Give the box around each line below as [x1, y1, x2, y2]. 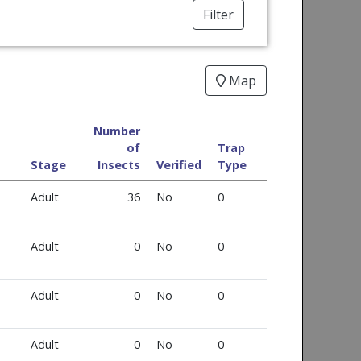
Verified [156, 157, 201, 172]
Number [93, 123, 141, 139]
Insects [98, 157, 141, 172]
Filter [203, 6, 234, 23]
